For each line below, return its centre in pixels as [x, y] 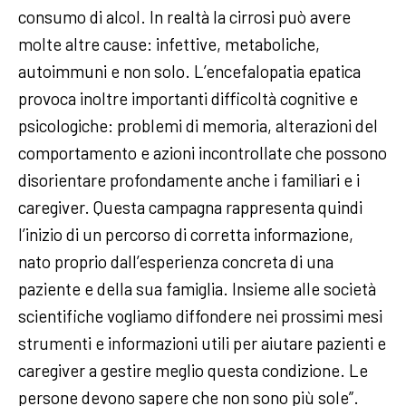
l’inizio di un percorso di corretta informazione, [186, 234]
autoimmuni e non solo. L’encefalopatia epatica [189, 71]
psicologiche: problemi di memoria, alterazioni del [198, 125]
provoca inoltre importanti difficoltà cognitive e [188, 98]
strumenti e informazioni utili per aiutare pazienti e [202, 343]
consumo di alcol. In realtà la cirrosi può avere [184, 16]
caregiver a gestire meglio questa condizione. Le [193, 370]
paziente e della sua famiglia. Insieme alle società [197, 288]
